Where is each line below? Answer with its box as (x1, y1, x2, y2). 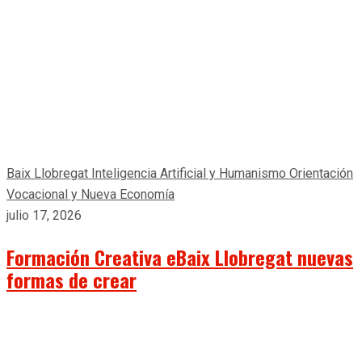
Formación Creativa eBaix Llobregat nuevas (6, 242, 353, 271)
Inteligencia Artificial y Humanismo (91, 165, 289, 181)
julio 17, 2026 (6, 207, 82, 223)
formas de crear (6, 264, 137, 294)
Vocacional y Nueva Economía (6, 186, 175, 202)
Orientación (289, 165, 353, 181)
